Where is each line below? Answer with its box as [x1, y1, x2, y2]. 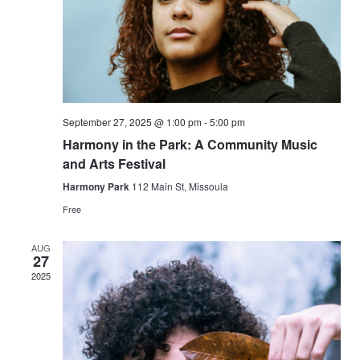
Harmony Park [63, 178, 132, 194]
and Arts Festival [63, 153, 166, 173]
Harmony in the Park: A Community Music [63, 134, 317, 153]
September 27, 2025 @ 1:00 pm [63, 114, 202, 129]
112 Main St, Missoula [132, 178, 228, 193]
